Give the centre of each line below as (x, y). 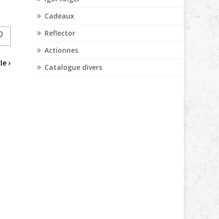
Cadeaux (59, 16)
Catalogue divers (73, 67)
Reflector (60, 33)
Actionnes (61, 50)
